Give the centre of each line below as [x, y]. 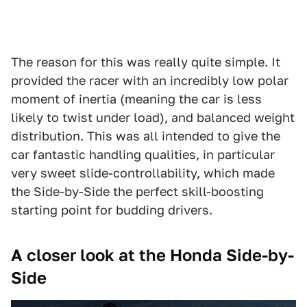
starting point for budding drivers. [112, 210]
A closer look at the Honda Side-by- [152, 255]
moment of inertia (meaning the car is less [136, 99]
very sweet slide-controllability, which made [143, 173]
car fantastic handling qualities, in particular [143, 154]
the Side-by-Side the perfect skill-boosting [137, 191]
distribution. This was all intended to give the [146, 136]
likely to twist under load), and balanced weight [153, 117]
